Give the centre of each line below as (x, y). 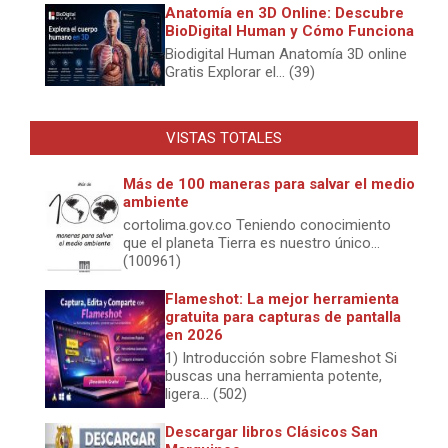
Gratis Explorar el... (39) (240, 71)
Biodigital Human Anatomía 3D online (286, 53)
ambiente (156, 201)
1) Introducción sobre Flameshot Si (281, 357)
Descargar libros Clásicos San (271, 431)
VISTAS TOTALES (224, 137)
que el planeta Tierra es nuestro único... (251, 242)
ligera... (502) (206, 393)
